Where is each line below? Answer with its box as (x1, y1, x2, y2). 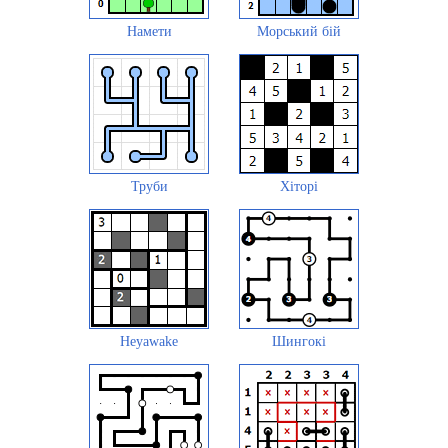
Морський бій (257, 23, 341, 39)
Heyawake (120, 333, 178, 349)
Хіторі (280, 178, 318, 194)
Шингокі (272, 333, 326, 349)
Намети (126, 23, 172, 39)
